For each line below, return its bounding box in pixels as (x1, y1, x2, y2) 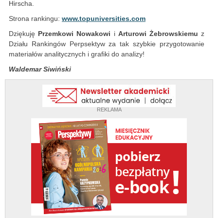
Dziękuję (9, 30, 38, 38)
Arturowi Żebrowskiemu (118, 30, 198, 38)
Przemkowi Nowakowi (38, 30, 111, 38)
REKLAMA (96, 107, 122, 113)
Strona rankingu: (9, 15, 62, 23)
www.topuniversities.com (62, 15, 145, 23)
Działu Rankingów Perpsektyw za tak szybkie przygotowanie (9, 40, 204, 48)
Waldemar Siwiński (9, 65, 71, 73)
